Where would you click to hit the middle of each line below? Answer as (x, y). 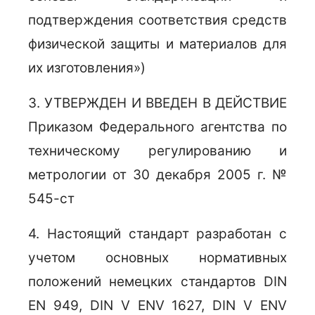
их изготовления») (87, 68)
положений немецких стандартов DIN (157, 282)
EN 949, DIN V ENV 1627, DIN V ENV (157, 306)
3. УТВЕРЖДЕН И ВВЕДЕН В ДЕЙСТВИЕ (157, 103)
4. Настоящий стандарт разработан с (157, 234)
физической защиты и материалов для (157, 44)
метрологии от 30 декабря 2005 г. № (157, 175)
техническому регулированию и (157, 151)
